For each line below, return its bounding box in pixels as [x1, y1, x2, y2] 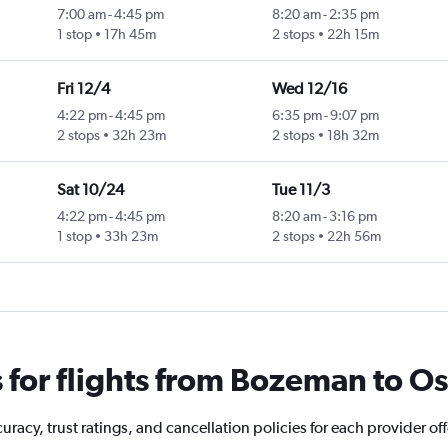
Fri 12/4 [56, 79, 110, 99]
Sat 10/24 [56, 180, 124, 200]
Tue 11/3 [271, 180, 330, 200]
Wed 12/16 [271, 79, 347, 99]
